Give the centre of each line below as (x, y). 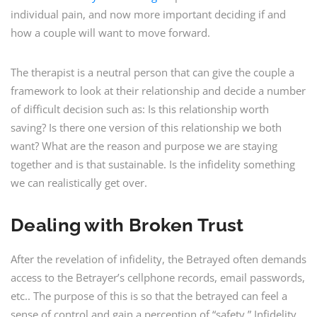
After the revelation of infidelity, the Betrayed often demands (158, 259)
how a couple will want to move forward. (110, 33)
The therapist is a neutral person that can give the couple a (152, 72)
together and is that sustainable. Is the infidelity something (153, 164)
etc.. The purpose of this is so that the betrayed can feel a (149, 296)
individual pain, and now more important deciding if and (148, 14)
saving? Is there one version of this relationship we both (146, 127)
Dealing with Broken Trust (127, 225)
